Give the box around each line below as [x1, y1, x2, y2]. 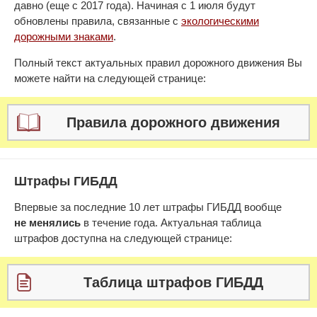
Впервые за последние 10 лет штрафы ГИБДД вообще [14, 201, 282, 213]
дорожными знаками [14, 30, 113, 42]
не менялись [14, 217, 81, 229]
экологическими [181, 15, 259, 27]
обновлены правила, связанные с [14, 15, 181, 27]
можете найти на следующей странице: [14, 72, 206, 84]
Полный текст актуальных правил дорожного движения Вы [14, 57, 302, 69]
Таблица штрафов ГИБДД [83, 275, 263, 290]
